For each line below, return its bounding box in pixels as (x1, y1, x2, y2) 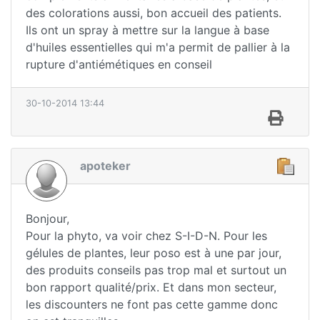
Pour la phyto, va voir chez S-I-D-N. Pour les (26, 229, 267, 244)
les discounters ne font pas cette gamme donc (26, 297, 278, 312)
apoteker (80, 158, 131, 173)
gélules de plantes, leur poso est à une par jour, (26, 246, 281, 261)
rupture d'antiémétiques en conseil (26, 56, 212, 71)
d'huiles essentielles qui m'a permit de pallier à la (26, 39, 290, 54)
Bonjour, (26, 211, 69, 226)
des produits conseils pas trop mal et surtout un (26, 263, 286, 278)
